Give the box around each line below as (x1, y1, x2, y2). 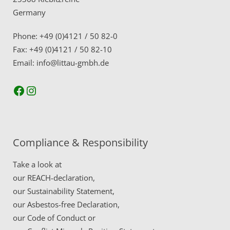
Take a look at (13, 159, 62, 169)
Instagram (25, 81, 83, 99)
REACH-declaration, (27, 172, 95, 183)
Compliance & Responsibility (13, 136, 148, 149)
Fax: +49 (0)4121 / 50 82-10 (13, 44, 112, 54)
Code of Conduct (27, 213, 86, 223)
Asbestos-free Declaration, (27, 199, 120, 209)
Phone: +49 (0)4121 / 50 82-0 (13, 31, 118, 41)
